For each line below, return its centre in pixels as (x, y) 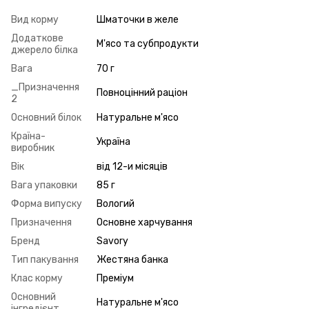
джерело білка (44, 50)
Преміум (115, 278)
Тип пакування (45, 259)
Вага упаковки (44, 185)
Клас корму (37, 278)
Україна (113, 141)
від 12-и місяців (132, 166)
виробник (33, 148)
